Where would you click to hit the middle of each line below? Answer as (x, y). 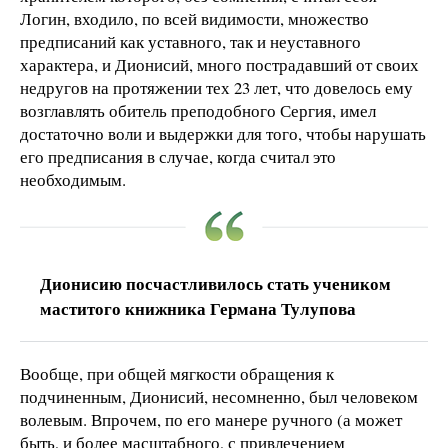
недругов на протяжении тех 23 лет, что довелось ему (216, 88)
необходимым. (73, 180)
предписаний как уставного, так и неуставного (190, 42)
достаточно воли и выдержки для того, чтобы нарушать (223, 134)
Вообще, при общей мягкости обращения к (177, 374)
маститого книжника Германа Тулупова (198, 309)
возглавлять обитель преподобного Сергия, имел (198, 111)
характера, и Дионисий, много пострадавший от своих (219, 65)
